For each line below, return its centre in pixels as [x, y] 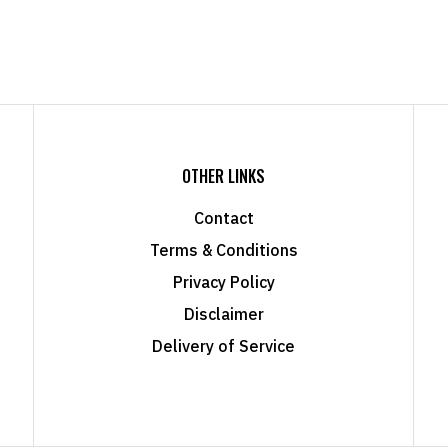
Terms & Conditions [223, 249]
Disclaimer [223, 313]
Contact [223, 217]
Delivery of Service [223, 345]
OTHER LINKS [223, 175]
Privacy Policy [223, 281]
